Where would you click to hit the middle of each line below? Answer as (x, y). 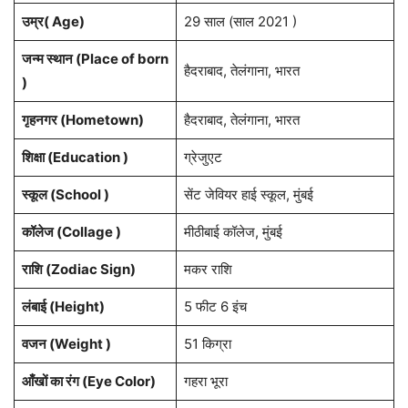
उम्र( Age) (53, 22)
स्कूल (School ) (65, 195)
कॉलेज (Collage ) (71, 232)
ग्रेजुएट (203, 158)
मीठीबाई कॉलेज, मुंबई (233, 232)
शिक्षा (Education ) (75, 158)
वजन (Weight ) (66, 344)
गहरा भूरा (205, 382)
